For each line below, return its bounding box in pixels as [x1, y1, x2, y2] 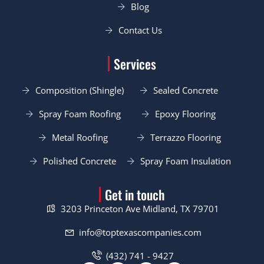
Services [114, 54, 156, 74]
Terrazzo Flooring [150, 131, 221, 144]
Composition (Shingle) [35, 84, 124, 97]
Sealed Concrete [153, 84, 218, 97]
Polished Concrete [43, 155, 117, 167]
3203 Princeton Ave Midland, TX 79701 [61, 202, 220, 214]
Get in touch [105, 184, 165, 204]
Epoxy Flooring [155, 108, 216, 120]
